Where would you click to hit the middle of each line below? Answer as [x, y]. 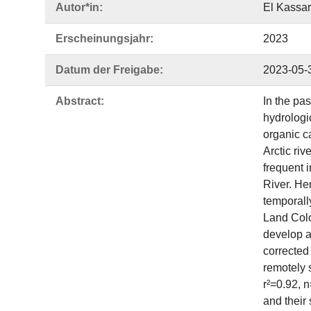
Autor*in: [79, 7]
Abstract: [80, 101]
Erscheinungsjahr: [104, 39]
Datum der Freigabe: [109, 70]
